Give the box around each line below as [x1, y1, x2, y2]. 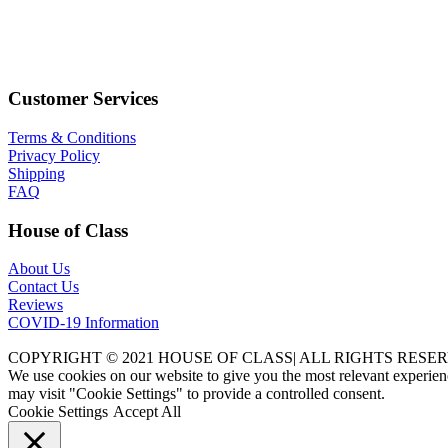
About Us [8, 260, 70, 278]
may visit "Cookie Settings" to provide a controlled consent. [8, 385, 385, 403]
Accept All [113, 403, 181, 421]
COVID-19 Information [8, 314, 159, 332]
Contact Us [8, 278, 79, 296]
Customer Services [8, 88, 158, 110]
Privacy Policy [8, 146, 100, 164]
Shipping [8, 164, 65, 182]
